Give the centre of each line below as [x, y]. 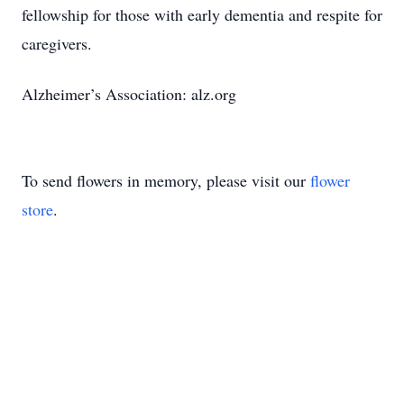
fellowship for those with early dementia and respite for [202, 14]
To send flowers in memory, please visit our [166, 180]
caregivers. [57, 43]
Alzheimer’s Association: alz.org [129, 94]
